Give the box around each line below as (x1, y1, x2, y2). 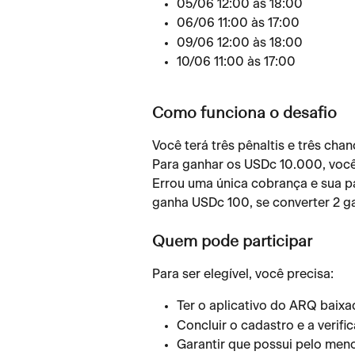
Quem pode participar (152, 234, 312, 250)
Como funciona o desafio (152, 106, 337, 123)
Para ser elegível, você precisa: (152, 267, 334, 281)
